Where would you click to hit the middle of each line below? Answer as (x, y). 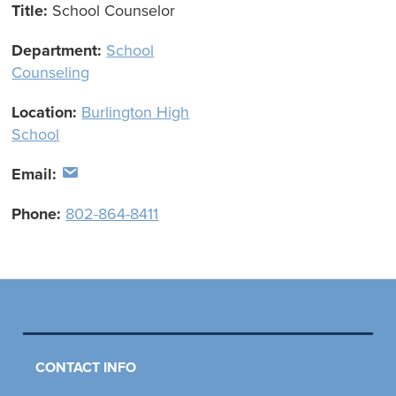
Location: (47, 113)
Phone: (39, 214)
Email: (37, 175)
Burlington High (136, 113)
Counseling (51, 73)
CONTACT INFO (86, 367)
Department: (59, 51)
